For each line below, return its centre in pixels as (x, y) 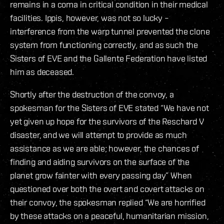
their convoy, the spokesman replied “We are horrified (108, 202)
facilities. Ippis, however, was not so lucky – (89, 18)
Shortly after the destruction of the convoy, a (92, 94)
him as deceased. (42, 72)
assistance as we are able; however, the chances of (105, 148)
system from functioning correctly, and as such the (104, 45)
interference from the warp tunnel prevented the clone (110, 31)
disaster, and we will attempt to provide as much (98, 135)
